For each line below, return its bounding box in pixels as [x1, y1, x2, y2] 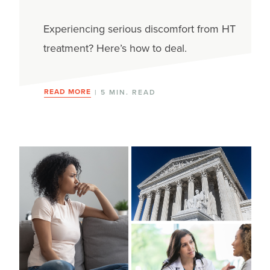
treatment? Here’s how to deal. [43, 40, 187, 56]
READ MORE [43, 86, 91, 97]
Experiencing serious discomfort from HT [43, 20, 236, 37]
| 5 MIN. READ [91, 86, 156, 98]
